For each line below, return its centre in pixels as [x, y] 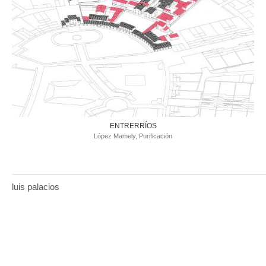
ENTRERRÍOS [133, 126]
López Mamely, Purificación [133, 136]
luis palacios [36, 187]
